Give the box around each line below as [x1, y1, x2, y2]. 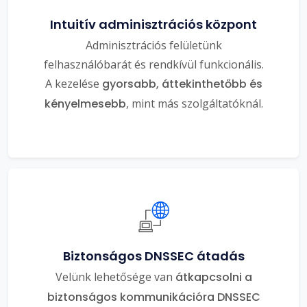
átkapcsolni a [175, 269, 252, 285]
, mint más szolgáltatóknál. [125, 95, 263, 111]
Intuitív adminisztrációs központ [50, 15, 257, 33]
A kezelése [45, 75, 102, 91]
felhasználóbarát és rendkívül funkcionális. [43, 56, 264, 72]
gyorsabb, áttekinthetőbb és [101, 75, 262, 92]
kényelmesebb [44, 95, 126, 112]
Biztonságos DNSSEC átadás [62, 247, 245, 265]
